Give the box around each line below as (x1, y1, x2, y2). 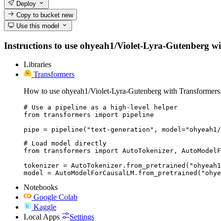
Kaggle (34, 203, 56, 212)
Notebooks (24, 183, 58, 192)
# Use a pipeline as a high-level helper (24, 104, 178, 111)
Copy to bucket (14, 11, 62, 19)
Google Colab (34, 193, 77, 202)
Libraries (24, 60, 51, 69)
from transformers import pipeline (24, 111, 154, 119)
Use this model (14, 22, 60, 30)
